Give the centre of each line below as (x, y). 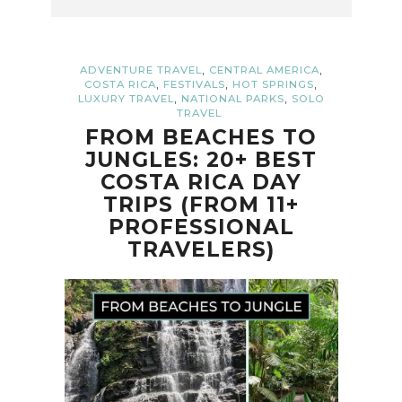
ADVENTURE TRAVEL (140, 70)
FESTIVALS (195, 84)
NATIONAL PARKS (232, 98)
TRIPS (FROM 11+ (201, 204)
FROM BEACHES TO (201, 137)
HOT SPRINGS (274, 84)
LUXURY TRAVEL (126, 98)
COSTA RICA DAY (201, 182)
